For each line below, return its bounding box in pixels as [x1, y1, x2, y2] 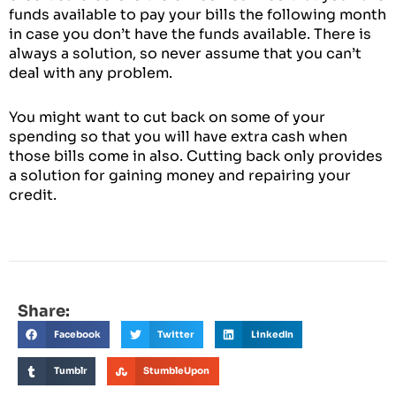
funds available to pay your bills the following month [9, 4, 386, 24]
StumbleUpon [143, 365, 210, 377]
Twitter [157, 328, 194, 340]
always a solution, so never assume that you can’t [9, 43, 362, 63]
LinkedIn [250, 328, 293, 340]
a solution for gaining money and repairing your [9, 165, 351, 185]
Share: [18, 301, 70, 321]
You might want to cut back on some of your [9, 107, 325, 126]
